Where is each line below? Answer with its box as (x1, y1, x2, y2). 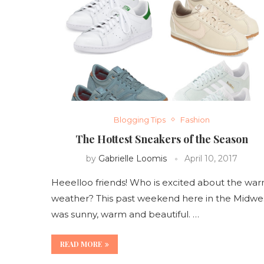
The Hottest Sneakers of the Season (75, 131, 248, 146)
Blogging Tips (113, 114, 166, 124)
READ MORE (60, 239, 102, 249)
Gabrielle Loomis (98, 153, 167, 164)
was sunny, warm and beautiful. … (51, 208, 199, 220)
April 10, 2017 (184, 153, 237, 164)
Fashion (180, 114, 210, 124)
